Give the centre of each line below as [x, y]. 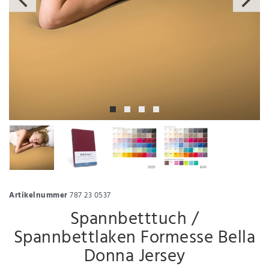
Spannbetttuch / [134, 219]
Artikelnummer [38, 195]
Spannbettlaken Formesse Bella [134, 238]
